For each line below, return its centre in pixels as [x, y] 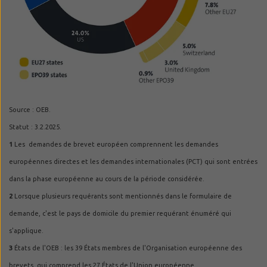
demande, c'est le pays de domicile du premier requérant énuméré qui [120, 213]
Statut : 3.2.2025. [35, 127]
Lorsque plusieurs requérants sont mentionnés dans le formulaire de [123, 196]
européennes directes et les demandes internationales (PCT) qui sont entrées [133, 161]
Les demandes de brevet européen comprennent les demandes [115, 144]
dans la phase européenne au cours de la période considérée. [107, 178]
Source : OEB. [31, 109]
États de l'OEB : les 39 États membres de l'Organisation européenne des [127, 248]
